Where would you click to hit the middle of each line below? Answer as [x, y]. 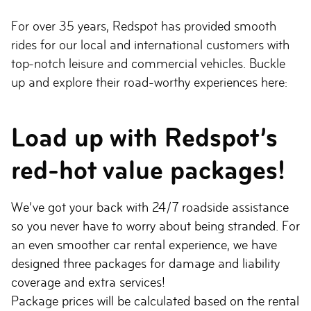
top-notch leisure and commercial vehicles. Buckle [148, 64]
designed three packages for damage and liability [145, 263]
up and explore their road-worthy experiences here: [149, 82]
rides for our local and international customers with [150, 45]
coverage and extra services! [88, 282]
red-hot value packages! [148, 170]
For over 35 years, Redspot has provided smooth [144, 26]
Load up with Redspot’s [144, 137]
